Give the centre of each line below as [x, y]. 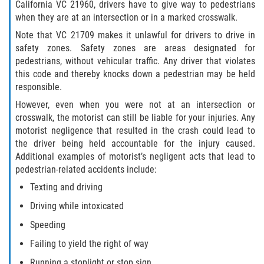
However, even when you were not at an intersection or [135, 105]
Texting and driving [67, 187]
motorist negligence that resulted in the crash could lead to [135, 131]
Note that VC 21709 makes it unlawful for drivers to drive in [135, 35]
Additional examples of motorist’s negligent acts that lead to [135, 157]
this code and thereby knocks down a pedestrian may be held [135, 74]
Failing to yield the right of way [90, 244]
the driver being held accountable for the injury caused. [135, 144]
